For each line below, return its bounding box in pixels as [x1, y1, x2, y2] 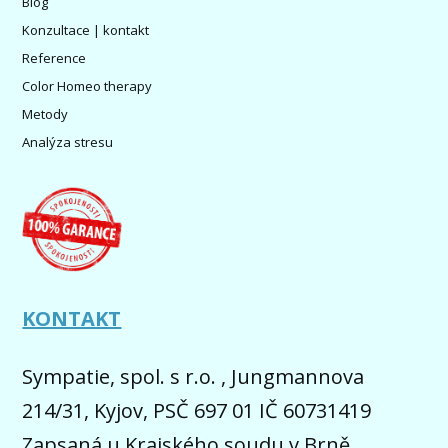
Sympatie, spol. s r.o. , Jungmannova [22, 362, 365, 390]
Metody [22, 104, 69, 123]
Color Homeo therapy [22, 76, 153, 95]
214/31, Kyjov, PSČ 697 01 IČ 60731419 [22, 396, 372, 424]
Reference [22, 48, 87, 67]
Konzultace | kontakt [22, 20, 150, 39]
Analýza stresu [22, 132, 114, 151]
